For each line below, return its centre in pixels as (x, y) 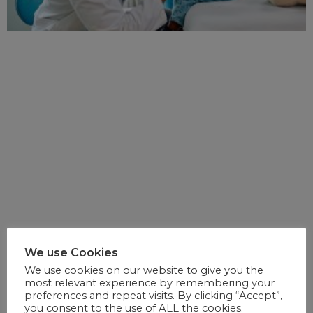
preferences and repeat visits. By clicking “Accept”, (153, 296)
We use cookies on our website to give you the (144, 270)
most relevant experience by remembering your (150, 283)
